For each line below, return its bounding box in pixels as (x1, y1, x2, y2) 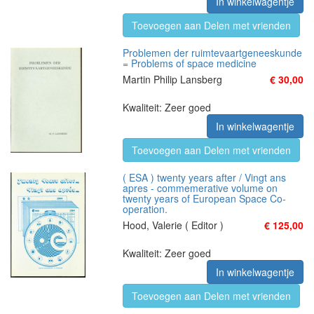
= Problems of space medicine (123, 56, 257, 70)
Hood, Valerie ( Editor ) (123, 218, 224, 232)
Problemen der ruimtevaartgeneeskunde (123, 46, 302, 60)
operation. (123, 202, 168, 216)
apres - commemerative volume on (123, 181, 278, 195)
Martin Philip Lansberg (123, 72, 222, 86)
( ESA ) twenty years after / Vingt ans (123, 170, 286, 184)
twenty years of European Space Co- (123, 191, 286, 205)
